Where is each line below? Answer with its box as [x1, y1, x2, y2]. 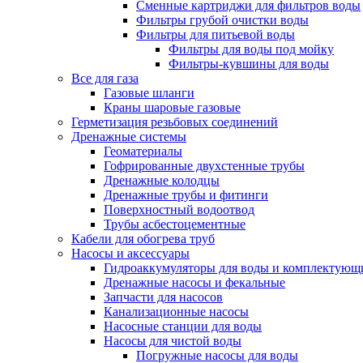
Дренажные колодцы [104, 173, 220, 187]
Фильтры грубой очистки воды [136, 13, 309, 27]
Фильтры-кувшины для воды [169, 57, 329, 70]
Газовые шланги [104, 86, 194, 100]
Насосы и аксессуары [71, 246, 190, 260]
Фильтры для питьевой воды [136, 28, 295, 41]
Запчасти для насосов [104, 290, 223, 304]
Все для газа [71, 71, 139, 85]
